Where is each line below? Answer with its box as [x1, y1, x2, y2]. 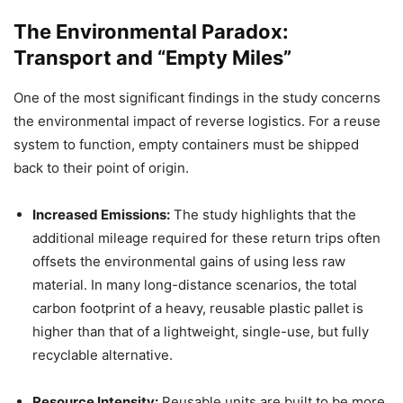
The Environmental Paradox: [13, 19, 289, 43]
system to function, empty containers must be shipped [13, 135, 359, 153]
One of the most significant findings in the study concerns [13, 88, 381, 106]
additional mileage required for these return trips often [32, 228, 381, 246]
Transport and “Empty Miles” [13, 45, 291, 69]
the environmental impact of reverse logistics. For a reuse [13, 112, 381, 130]
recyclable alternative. [32, 345, 173, 363]
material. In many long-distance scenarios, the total [32, 275, 357, 293]
